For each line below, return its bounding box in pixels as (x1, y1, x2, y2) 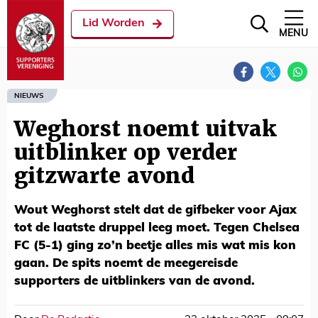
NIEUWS (14, 92, 43, 100)
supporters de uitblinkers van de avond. (14, 275, 255, 287)
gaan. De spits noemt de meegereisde (14, 258, 238, 270)
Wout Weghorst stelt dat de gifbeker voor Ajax (14, 204, 297, 216)
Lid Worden (82, 18, 145, 29)
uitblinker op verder (14, 138, 237, 166)
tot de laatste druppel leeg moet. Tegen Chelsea (14, 222, 300, 234)
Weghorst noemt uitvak (14, 115, 277, 143)
